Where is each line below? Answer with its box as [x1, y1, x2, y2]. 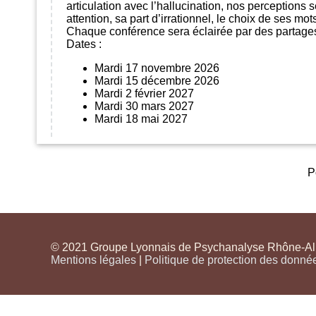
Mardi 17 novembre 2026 [95, 62, 219, 75]
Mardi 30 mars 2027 [95, 100, 194, 113]
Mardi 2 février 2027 [95, 87, 194, 100]
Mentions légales [51, 254, 136, 267]
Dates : [66, 38, 102, 51]
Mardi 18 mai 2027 [95, 113, 188, 126]
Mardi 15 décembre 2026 [95, 75, 219, 87]
